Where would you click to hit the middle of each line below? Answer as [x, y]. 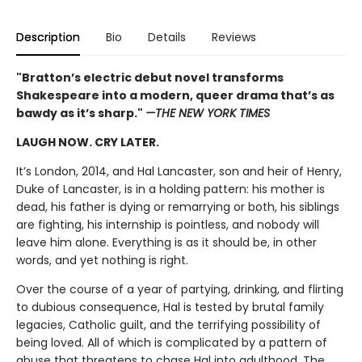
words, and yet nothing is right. [104, 260]
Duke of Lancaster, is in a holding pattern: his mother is [170, 189]
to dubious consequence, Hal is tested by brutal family [170, 307]
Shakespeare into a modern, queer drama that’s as [175, 95]
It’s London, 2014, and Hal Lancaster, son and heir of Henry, [179, 171]
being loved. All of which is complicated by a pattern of [172, 342]
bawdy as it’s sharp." [81, 113]
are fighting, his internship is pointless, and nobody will [168, 224]
